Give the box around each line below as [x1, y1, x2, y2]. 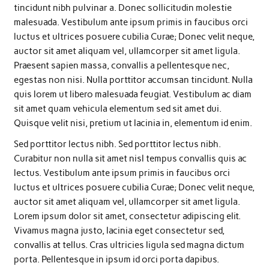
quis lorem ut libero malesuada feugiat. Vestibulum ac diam [13, 88, 252, 100]
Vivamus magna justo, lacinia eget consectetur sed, [13, 225, 225, 237]
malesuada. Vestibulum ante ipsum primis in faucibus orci [13, 16, 248, 28]
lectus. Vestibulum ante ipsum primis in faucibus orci [13, 168, 230, 179]
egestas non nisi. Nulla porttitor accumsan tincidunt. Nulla [13, 74, 253, 85]
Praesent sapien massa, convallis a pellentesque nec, [13, 59, 229, 71]
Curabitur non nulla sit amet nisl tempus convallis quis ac [13, 153, 247, 165]
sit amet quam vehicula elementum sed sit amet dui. [13, 103, 222, 114]
